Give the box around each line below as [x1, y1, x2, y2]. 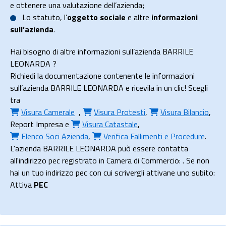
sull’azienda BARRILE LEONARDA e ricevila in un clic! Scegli [10, 82, 208, 94]
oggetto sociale [67, 11, 126, 23]
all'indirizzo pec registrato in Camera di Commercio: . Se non [10, 154, 209, 166]
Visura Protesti [94, 106, 145, 118]
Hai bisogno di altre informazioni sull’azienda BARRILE [10, 45, 193, 58]
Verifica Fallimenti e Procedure [103, 130, 205, 142]
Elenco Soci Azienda [21, 130, 88, 142]
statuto [33, 11, 60, 23]
